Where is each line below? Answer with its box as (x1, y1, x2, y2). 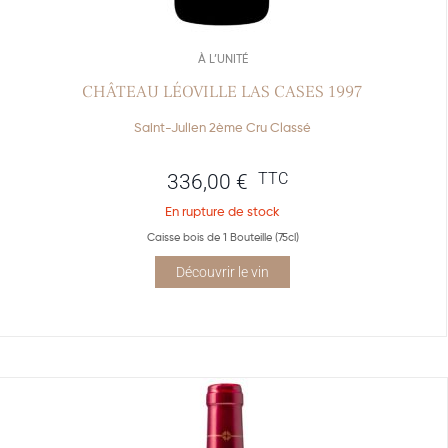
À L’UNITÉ (197, 51, 248, 67)
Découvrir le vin (176, 264, 269, 281)
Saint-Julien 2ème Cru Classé (134, 120, 311, 136)
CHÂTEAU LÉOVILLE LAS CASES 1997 (82, 81, 363, 104)
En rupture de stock (165, 203, 280, 220)
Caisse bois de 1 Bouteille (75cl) (146, 230, 299, 245)
